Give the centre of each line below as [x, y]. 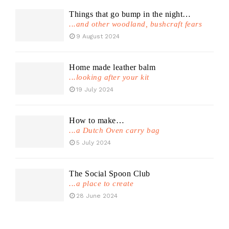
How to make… [97, 121]
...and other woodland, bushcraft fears [135, 24]
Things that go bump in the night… [130, 14]
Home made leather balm [112, 67]
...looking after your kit [109, 77]
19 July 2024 [95, 89]
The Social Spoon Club [110, 174]
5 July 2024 [94, 143]
